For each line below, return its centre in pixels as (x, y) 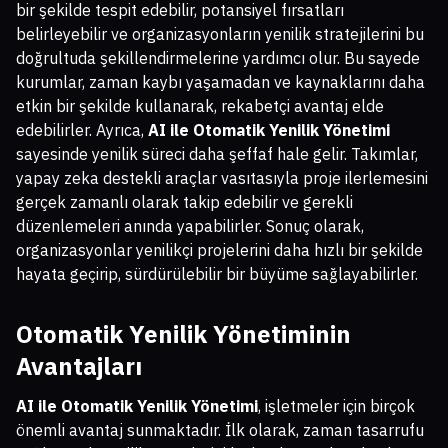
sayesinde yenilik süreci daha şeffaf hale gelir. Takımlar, (217, 153)
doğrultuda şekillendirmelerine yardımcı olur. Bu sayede (218, 57)
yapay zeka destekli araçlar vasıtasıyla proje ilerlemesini (222, 177)
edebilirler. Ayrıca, (82, 129)
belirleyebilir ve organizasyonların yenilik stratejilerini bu (220, 33)
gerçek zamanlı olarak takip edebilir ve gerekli (184, 201)
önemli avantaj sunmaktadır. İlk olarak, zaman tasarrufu (220, 429)
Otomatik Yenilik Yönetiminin (183, 333)
